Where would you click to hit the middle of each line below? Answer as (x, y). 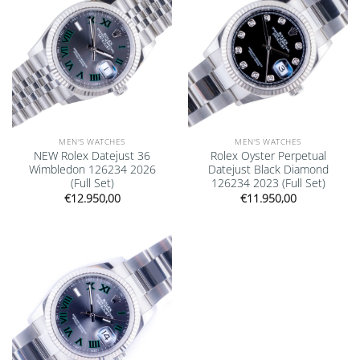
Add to (148, 239)
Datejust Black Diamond (268, 170)
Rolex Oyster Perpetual (268, 156)
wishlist (148, 251)
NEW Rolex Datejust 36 (92, 156)
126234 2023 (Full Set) (268, 183)
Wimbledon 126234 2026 (92, 170)
